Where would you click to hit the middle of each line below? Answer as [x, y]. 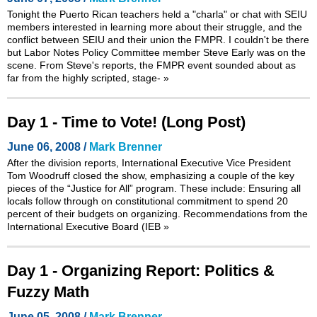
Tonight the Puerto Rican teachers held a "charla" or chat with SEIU [157, 14]
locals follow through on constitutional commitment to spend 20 [148, 201]
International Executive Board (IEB [85, 226]
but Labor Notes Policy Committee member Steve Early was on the [156, 52]
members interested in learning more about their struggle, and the [155, 27]
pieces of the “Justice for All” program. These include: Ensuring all [154, 188]
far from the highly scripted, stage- [85, 77]
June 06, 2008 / [48, 146]
